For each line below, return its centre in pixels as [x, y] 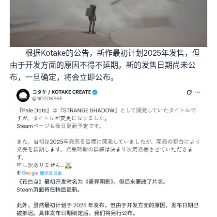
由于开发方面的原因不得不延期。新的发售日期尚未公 [103, 65]
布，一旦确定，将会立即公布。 [64, 77]
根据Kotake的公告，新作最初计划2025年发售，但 [113, 53]
